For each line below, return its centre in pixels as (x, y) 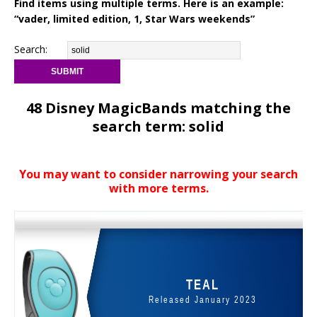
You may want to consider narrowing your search (158, 174)
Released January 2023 (203, 300)
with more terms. (158, 189)
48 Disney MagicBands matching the (158, 108)
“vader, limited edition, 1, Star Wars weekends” (134, 19)
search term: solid (158, 127)
